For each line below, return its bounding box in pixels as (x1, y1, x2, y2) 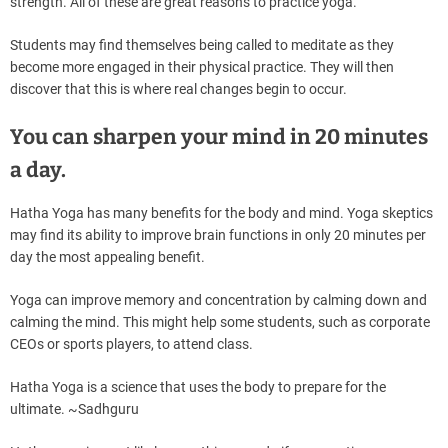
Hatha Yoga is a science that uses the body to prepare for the (10, 379, 386, 396)
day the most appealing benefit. (10, 249, 205, 266)
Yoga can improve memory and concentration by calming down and (10, 292, 427, 309)
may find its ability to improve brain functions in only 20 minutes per (10, 227, 426, 244)
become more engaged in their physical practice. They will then (10, 59, 394, 76)
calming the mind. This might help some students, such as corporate (10, 314, 430, 331)
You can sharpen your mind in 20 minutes (10, 124, 428, 151)
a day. (10, 157, 66, 184)
